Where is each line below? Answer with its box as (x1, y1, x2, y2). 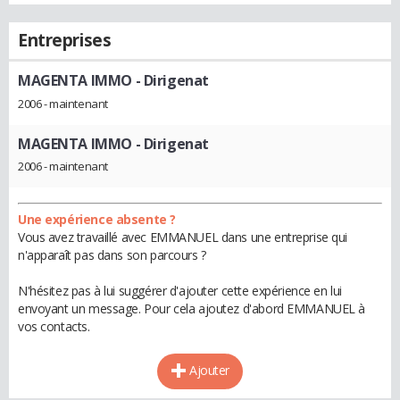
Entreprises (18, 29, 112, 52)
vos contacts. (18, 318, 90, 336)
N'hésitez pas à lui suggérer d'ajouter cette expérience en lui (18, 282, 342, 300)
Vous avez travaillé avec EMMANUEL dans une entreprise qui (18, 229, 348, 246)
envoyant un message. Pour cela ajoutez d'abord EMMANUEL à (18, 300, 366, 318)
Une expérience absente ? (18, 211, 176, 229)
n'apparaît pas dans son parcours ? (18, 246, 206, 264)
